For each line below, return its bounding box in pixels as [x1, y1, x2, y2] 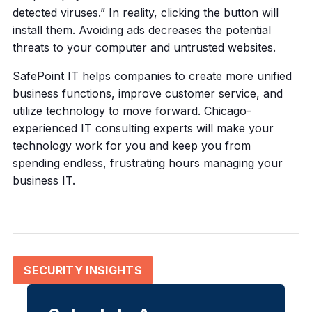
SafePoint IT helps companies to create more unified [12, 69, 292, 84]
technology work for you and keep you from [12, 139, 251, 153]
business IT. [12, 173, 75, 188]
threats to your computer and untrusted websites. [12, 40, 276, 55]
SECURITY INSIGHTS [24, 263, 142, 278]
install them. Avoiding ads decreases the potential [12, 23, 271, 38]
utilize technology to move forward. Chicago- [12, 104, 251, 118]
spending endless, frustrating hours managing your [12, 156, 283, 171]
